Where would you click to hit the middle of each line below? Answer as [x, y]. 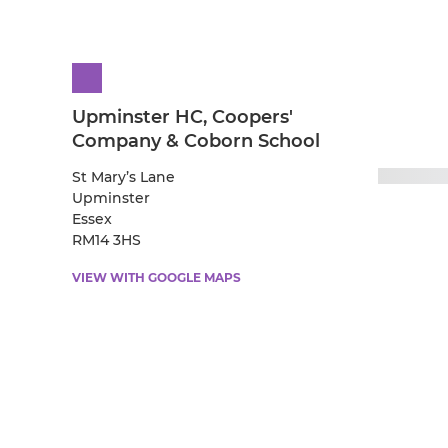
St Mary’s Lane [123, 177]
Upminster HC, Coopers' [182, 117]
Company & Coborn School [196, 141]
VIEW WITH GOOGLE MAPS [156, 278]
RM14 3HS [106, 240]
